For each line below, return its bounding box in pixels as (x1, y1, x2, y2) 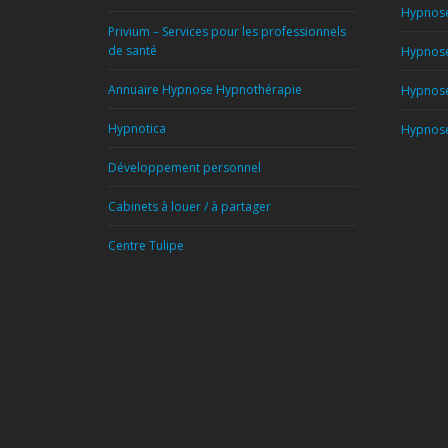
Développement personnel (107, 159, 261, 176)
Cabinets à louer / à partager (107, 198, 271, 215)
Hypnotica (107, 120, 166, 137)
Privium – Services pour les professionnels (107, 23, 346, 40)
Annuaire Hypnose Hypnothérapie (107, 81, 302, 98)
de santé (107, 42, 157, 59)
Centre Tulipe (107, 237, 184, 254)
